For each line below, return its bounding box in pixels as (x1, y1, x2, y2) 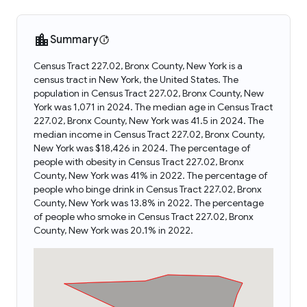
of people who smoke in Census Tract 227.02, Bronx (34, 210, 254, 223)
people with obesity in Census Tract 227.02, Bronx (34, 156, 244, 168)
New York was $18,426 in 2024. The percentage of (34, 142, 251, 154)
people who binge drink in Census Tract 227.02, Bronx (34, 183, 262, 195)
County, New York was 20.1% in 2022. (34, 224, 193, 236)
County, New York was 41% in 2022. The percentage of (34, 169, 268, 182)
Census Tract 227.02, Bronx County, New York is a (34, 60, 243, 72)
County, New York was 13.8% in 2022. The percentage (34, 197, 264, 209)
